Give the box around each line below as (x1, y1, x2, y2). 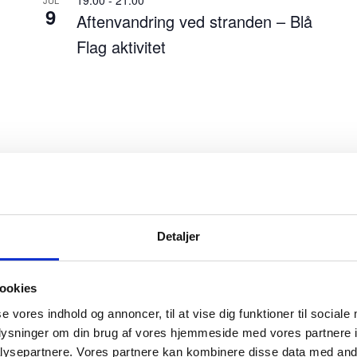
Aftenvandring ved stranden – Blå (76, 9, 312, 33)
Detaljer (156, 229, 201, 243)
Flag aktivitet (76, 34, 166, 58)
